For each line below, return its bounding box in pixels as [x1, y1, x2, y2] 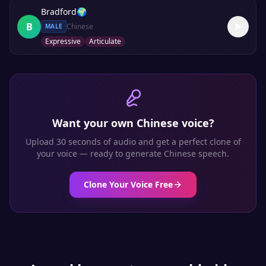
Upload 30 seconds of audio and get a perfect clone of [25, 136, 241, 147]
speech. [196, 148, 229, 159]
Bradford [41, 6, 77, 17]
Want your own [52, 116, 137, 130]
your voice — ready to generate [37, 148, 164, 159]
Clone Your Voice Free [84, 179, 173, 190]
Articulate [89, 36, 121, 46]
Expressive [45, 36, 81, 46]
